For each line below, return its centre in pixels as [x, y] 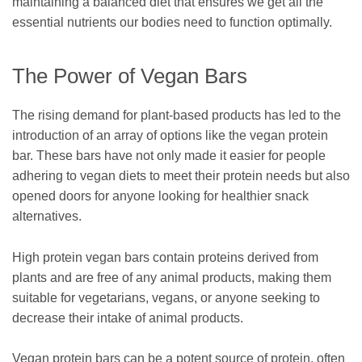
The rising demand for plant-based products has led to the [177, 116]
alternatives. [47, 217]
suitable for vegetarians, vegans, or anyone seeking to [166, 297]
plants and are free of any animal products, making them [172, 277]
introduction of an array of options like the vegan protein [170, 136]
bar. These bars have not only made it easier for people [169, 156]
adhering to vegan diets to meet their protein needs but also [181, 176]
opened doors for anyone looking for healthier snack [160, 196]
